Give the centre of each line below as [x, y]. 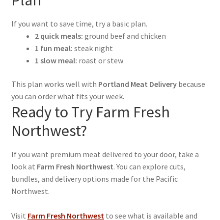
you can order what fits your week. [68, 96]
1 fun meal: [54, 48]
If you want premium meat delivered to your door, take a [105, 154]
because [191, 84]
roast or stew [100, 61]
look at [24, 167]
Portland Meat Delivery [137, 84]
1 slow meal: [56, 61]
